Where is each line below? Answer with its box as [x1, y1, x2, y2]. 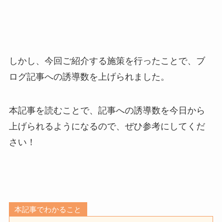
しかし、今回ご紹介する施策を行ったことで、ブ [8, 56, 205, 66]
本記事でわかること [14, 205, 82, 214]
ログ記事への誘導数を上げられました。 [8, 72, 169, 82]
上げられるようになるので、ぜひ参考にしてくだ [8, 121, 205, 132]
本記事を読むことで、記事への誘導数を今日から [8, 106, 205, 116]
